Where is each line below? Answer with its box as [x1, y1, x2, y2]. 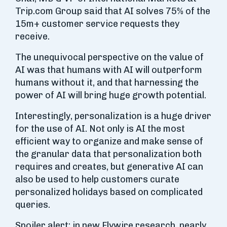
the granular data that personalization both [15, 148, 202, 160]
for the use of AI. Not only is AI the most [15, 123, 185, 134]
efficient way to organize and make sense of [15, 136, 203, 147]
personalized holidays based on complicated [15, 186, 203, 198]
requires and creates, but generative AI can [15, 161, 203, 172]
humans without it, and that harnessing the [15, 77, 199, 88]
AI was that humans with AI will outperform [15, 64, 202, 75]
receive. [15, 31, 50, 42]
